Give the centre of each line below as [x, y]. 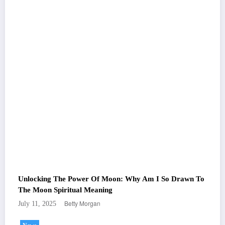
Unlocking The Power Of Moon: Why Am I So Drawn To [111, 179]
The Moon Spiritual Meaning [65, 190]
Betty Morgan [82, 203]
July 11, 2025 [37, 204]
